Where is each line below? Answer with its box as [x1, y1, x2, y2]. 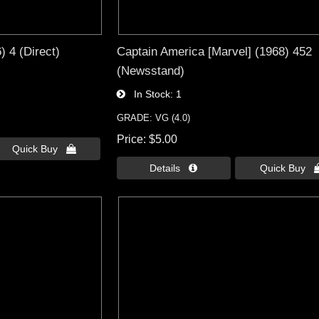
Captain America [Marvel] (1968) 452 [116, 44, 312, 59]
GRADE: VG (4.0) [116, 113, 190, 124]
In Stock [125, 88, 170, 100]
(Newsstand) [116, 63, 184, 78]
